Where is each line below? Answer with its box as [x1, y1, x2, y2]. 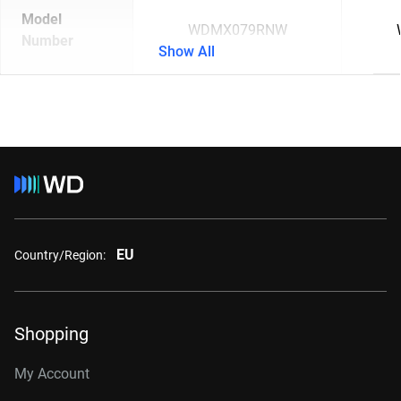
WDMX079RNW [187, 21, 287, 38]
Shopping [14, 323, 89, 345]
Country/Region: [14, 247, 106, 262]
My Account [14, 365, 90, 382]
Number [21, 32, 73, 49]
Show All [158, 43, 216, 60]
